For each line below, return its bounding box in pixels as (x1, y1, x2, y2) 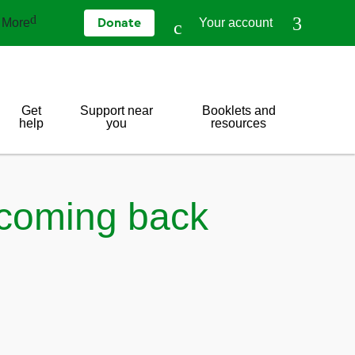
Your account (199, 16, 273, 29)
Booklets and (201, 104, 276, 117)
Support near (80, 104, 154, 117)
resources (211, 116, 267, 130)
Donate (97, 17, 141, 29)
